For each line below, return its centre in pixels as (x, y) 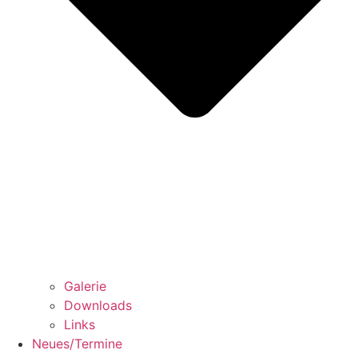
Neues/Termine (77, 344)
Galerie (85, 286)
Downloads (98, 306)
